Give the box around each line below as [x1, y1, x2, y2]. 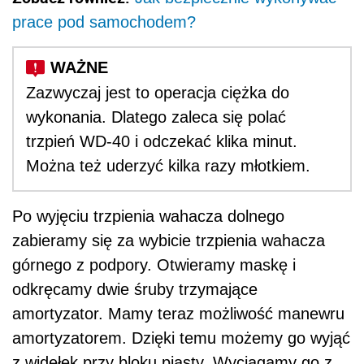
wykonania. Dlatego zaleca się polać [26, 108, 286, 127]
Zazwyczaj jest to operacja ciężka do [26, 84, 289, 102]
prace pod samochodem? [12, 13, 196, 32]
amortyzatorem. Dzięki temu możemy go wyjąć [12, 329, 350, 348]
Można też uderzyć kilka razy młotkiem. [26, 157, 310, 175]
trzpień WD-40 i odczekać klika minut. [26, 132, 297, 151]
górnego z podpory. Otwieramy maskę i [12, 256, 296, 275]
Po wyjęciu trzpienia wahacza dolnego [12, 207, 284, 226]
